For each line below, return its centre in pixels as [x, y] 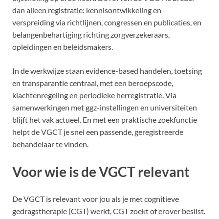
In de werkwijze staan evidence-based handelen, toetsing [107, 71]
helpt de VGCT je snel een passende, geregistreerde [98, 132]
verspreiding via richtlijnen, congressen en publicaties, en [107, 22]
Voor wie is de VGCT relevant [101, 171]
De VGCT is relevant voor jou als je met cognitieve [96, 198]
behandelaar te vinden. [50, 144]
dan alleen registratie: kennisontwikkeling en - [89, 10]
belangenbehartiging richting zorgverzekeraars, [91, 35]
